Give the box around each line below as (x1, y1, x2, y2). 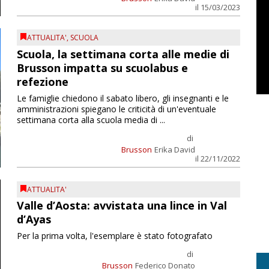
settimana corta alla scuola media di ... (16, 113, 165, 125)
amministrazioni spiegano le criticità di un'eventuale (16, 103, 216, 115)
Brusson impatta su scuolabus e (16, 60, 188, 75)
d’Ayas (16, 212, 51, 227)
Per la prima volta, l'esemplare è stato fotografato (16, 230, 213, 242)
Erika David (154, 144, 195, 155)
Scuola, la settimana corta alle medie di (16, 46, 229, 61)
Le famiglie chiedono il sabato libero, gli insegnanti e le (16, 92, 229, 104)
